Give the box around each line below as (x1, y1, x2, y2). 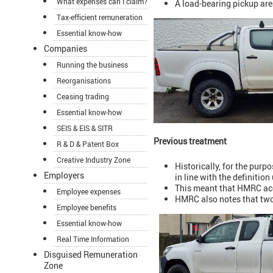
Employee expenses (57, 186, 121, 197)
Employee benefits (57, 202, 116, 213)
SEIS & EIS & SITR (57, 123, 113, 133)
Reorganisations (57, 76, 111, 86)
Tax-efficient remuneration (57, 12, 143, 23)
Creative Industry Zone (57, 155, 130, 165)
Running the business (57, 60, 128, 70)
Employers (44, 169, 84, 182)
